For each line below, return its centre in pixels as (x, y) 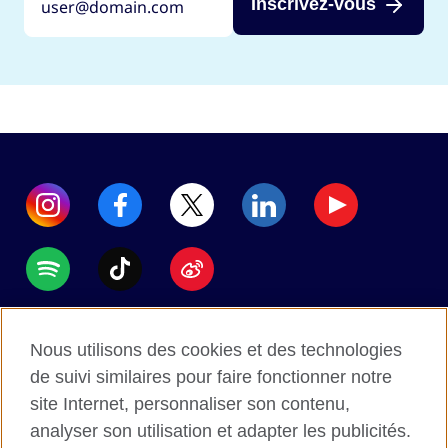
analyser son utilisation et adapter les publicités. (220, 431)
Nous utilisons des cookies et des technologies (216, 350)
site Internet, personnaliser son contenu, (190, 404)
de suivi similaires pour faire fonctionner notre (211, 377)
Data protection (223, 368)
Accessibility (224, 336)
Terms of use (223, 400)
